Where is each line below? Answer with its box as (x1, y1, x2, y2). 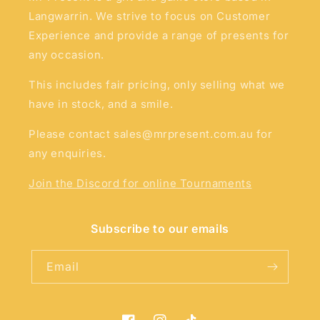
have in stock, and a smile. (29, 97, 174, 111)
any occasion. (29, 48, 104, 61)
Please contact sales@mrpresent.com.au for (29, 127, 273, 141)
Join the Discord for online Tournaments (29, 176, 252, 190)
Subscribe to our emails (91, 221, 229, 236)
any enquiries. (29, 146, 106, 160)
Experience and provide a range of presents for (29, 29, 289, 42)
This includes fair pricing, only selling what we (29, 78, 285, 91)
